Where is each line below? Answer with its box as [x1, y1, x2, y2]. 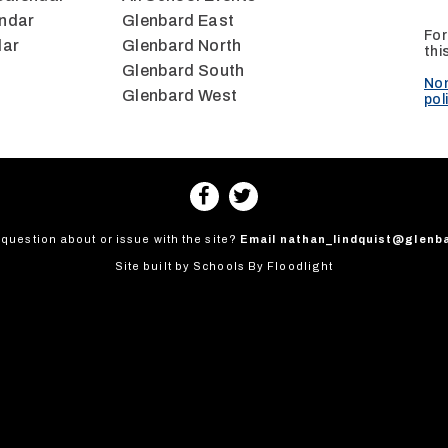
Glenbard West [122, 86, 238, 104]
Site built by [114, 259, 194, 272]
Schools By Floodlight [193, 259, 334, 272]
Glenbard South [122, 61, 245, 79]
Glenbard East [122, 11, 235, 29]
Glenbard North [122, 36, 242, 54]
